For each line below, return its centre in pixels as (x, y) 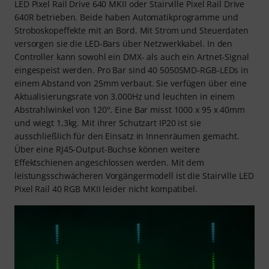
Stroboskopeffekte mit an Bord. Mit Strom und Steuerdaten (131, 31)
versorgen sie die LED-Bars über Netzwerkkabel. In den (124, 44)
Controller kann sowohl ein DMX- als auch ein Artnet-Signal (132, 57)
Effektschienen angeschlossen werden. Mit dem (110, 163)
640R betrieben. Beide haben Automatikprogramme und (126, 17)
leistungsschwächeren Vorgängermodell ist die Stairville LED (134, 176)
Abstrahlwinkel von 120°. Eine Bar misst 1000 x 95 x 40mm (130, 110)
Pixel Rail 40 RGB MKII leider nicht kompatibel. (106, 189)
